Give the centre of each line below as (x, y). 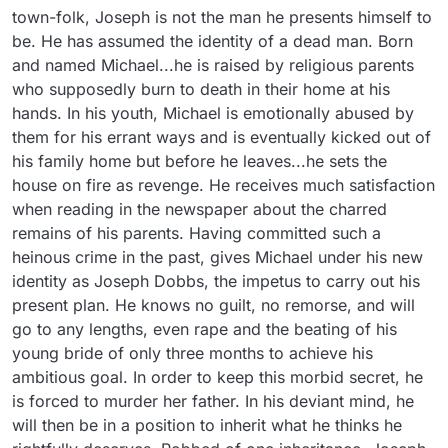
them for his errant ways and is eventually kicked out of (221, 136)
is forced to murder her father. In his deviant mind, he (213, 400)
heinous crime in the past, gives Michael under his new (217, 256)
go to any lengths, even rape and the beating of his (204, 328)
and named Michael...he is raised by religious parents (213, 64)
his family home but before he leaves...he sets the (199, 160)
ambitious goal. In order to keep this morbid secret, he (217, 376)
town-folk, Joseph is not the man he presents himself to (222, 16)
